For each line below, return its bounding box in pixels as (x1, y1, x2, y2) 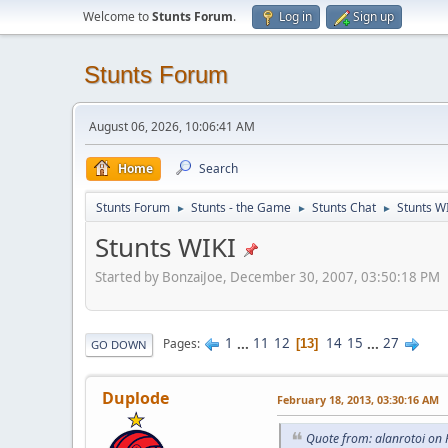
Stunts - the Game (191, 199, 291, 216)
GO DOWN (91, 336, 147, 352)
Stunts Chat (312, 199, 376, 216)
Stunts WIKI (95, 229, 236, 265)
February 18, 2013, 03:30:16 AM (277, 391, 439, 407)
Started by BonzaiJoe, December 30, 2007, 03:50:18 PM (95, 267, 440, 286)
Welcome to (83, 8, 152, 25)
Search (199, 160, 238, 177)
